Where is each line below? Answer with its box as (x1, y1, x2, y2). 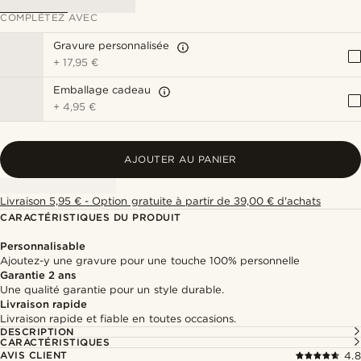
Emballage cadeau (53, 84, 151, 96)
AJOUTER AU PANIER (124, 153, 237, 165)
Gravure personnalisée (53, 39, 170, 52)
